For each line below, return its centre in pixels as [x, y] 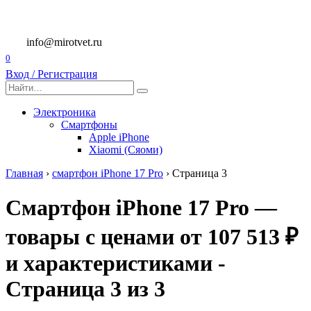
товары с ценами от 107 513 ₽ [152, 236]
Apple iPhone [119, 137]
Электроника [65, 112]
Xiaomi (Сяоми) [126, 150]
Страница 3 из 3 [85, 288]
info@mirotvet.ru [64, 42]
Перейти [25, 11]
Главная [24, 174]
